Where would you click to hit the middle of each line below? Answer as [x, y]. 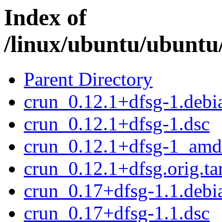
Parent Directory [88, 79]
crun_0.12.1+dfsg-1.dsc [117, 124]
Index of [45, 17]
